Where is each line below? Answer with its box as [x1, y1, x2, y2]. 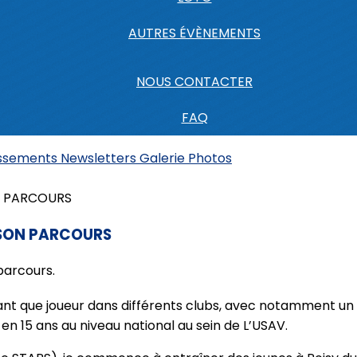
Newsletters [61, 149, 139, 167]
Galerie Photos [139, 149, 232, 167]
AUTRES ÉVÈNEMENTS [128, 24, 261, 42]
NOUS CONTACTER [136, 73, 253, 91]
